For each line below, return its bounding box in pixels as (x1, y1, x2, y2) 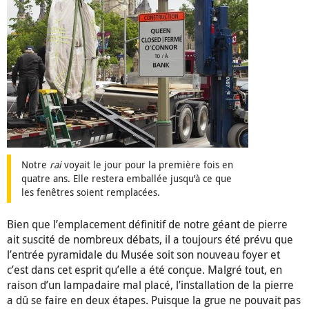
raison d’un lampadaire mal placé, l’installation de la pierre (7, 277, 294, 293)
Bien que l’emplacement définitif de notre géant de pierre (7, 217, 288, 232)
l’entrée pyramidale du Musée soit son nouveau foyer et (7, 247, 280, 263)
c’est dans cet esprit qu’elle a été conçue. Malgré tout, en (7, 262, 282, 278)
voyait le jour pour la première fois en (61, 158, 233, 172)
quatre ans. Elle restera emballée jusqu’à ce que (21, 172, 232, 186)
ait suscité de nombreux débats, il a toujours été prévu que (7, 232, 293, 248)
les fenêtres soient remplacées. (21, 186, 160, 199)
